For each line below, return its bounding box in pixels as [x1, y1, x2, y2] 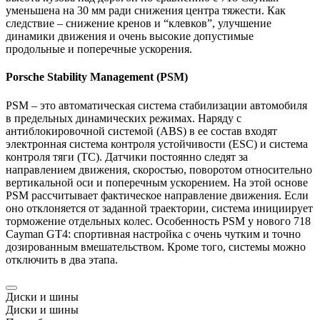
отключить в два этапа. [6, 253, 118, 266]
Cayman [6, 227, 44, 240]
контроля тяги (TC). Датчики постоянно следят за [6, 150, 248, 163]
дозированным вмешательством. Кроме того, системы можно [6, 240, 306, 253]
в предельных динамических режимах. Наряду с [6, 111, 241, 124]
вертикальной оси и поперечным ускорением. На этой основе [6, 176, 308, 189]
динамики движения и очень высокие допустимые [6, 30, 254, 43]
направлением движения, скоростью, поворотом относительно [6, 163, 312, 176]
